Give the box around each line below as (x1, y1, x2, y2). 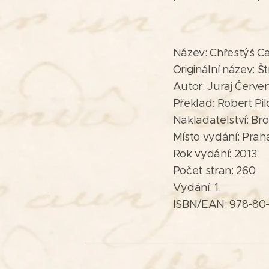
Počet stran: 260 (172, 163, 256, 177)
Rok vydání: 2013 (172, 147, 257, 160)
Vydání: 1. (172, 180, 221, 194)
